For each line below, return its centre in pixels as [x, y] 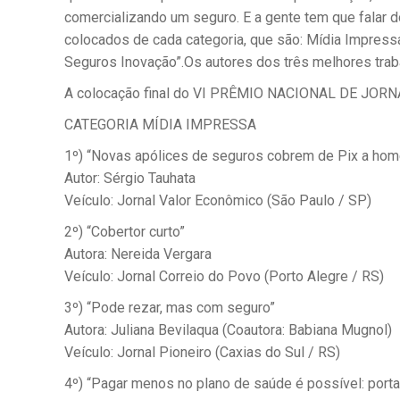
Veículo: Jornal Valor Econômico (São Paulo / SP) [218, 200]
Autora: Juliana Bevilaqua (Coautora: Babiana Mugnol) [228, 330]
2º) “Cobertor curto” [125, 232]
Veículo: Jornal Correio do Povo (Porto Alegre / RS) [224, 276]
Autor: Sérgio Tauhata [130, 178]
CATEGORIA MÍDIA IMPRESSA [160, 125]
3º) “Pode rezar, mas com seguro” [170, 308]
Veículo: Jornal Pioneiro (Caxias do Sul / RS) [202, 352]
